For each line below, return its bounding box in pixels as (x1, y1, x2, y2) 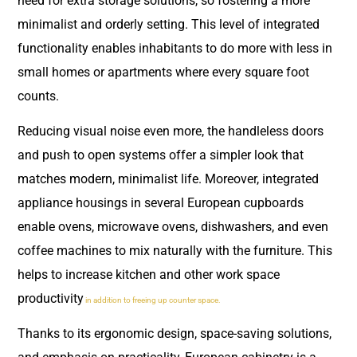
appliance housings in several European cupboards (18, 194, 304, 210)
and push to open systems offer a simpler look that (18, 147, 304, 163)
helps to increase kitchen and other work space (18, 266, 280, 282)
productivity (18, 290, 84, 306)
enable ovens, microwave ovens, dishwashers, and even (18, 218, 328, 234)
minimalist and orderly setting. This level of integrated (18, 16, 320, 32)
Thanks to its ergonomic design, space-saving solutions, (18, 326, 331, 342)
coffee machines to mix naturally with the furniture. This (18, 242, 332, 258)
